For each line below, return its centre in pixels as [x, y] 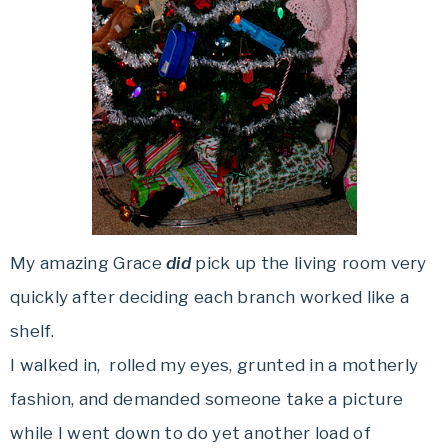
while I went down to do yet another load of [190, 432]
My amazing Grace [88, 262]
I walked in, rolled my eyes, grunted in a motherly [214, 364]
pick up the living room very [311, 262]
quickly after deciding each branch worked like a [210, 296]
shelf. [32, 330]
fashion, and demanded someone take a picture [207, 398]
